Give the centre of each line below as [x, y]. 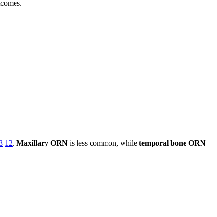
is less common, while [103, 143]
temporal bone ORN [172, 143]
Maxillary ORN [42, 143]
